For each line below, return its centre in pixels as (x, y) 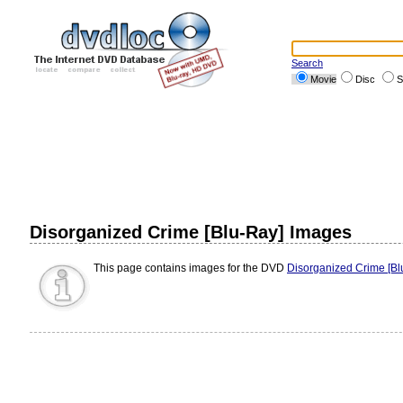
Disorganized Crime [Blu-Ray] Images (191, 232)
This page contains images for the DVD (190, 268)
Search (307, 63)
